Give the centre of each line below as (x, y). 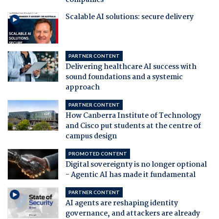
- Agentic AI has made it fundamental (130, 175)
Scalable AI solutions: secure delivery (129, 17)
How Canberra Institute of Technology (133, 116)
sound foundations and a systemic (124, 77)
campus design (91, 136)
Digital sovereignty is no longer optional (136, 164)
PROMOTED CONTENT (98, 153)
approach (82, 87)
